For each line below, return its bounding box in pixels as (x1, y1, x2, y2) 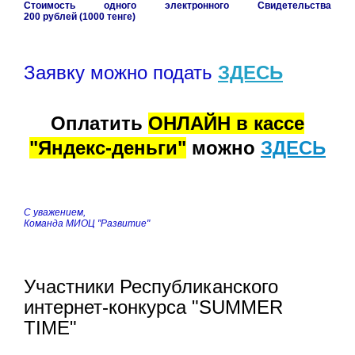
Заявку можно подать (24, 61, 218, 83)
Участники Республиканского (24, 275, 278, 297)
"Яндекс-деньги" (29, 137, 186, 159)
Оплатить (51, 113, 148, 135)
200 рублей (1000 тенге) (24, 11, 136, 23)
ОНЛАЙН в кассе (148, 113, 304, 135)
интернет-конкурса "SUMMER (24, 296, 283, 318)
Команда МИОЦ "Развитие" (24, 218, 150, 230)
